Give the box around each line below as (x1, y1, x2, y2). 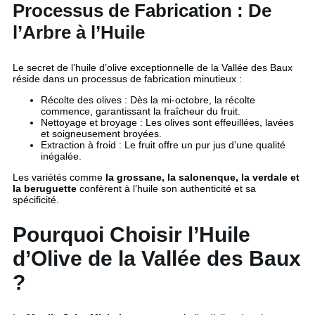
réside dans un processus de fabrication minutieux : (13, 73, 242, 85)
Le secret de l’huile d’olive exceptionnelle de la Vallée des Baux (13, 62, 292, 74)
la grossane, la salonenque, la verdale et (105, 172, 300, 184)
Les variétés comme (13, 172, 105, 184)
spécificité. (13, 194, 59, 206)
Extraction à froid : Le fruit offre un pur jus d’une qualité (41, 139, 285, 151)
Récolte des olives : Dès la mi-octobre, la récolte (41, 94, 255, 106)
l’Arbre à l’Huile (13, 22, 145, 44)
